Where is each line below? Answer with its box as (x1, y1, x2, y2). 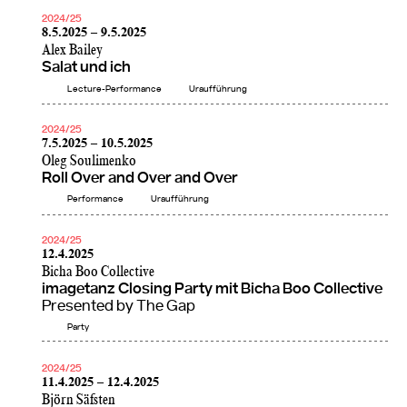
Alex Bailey (42, 43, 103, 59)
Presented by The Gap (42, 298, 195, 314)
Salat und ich (42, 60, 131, 76)
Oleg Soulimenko (42, 154, 136, 170)
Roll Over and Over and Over (42, 171, 238, 187)
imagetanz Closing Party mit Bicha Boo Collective (42, 281, 382, 297)
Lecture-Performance (67, 84, 162, 94)
